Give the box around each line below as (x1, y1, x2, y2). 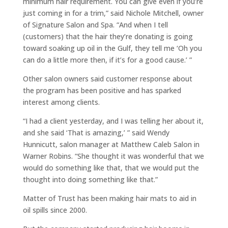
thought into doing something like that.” (22, 175, 158, 184)
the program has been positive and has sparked (22, 85, 181, 95)
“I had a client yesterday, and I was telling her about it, (22, 116, 204, 126)
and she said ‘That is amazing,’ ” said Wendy (22, 128, 169, 137)
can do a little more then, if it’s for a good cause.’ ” (22, 55, 192, 65)
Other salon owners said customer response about (22, 74, 192, 83)
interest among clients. (22, 97, 100, 107)
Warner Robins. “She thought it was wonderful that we (22, 151, 204, 161)
